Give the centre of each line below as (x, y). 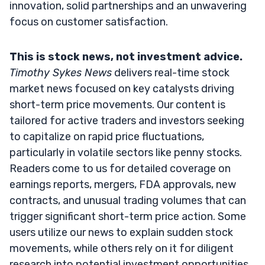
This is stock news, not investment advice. (126, 56)
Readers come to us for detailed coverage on (120, 168)
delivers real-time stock (171, 72)
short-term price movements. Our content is (117, 104)
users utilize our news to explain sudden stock (121, 232)
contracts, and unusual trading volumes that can (128, 200)
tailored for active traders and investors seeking (127, 120)
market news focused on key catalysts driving (122, 88)
